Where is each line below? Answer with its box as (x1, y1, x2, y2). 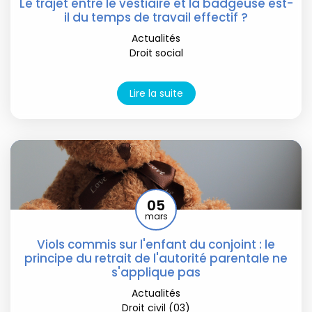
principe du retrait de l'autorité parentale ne (24, 250, 288, 267)
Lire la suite (129, 86, 183, 100)
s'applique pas (111, 264, 201, 281)
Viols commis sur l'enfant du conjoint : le (37, 236, 275, 253)
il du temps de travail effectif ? (64, 8, 248, 26)
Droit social (129, 45, 183, 60)
